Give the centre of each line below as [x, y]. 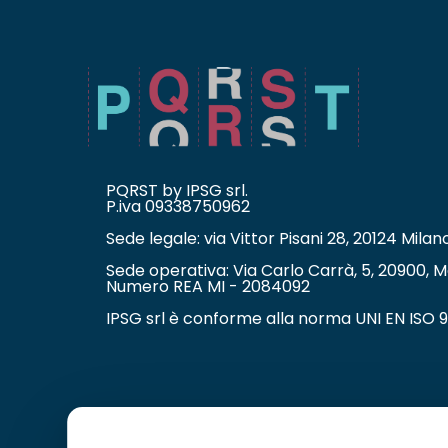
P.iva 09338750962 [178, 206]
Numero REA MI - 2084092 [208, 286]
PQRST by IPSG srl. [177, 190]
